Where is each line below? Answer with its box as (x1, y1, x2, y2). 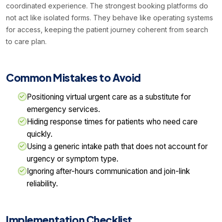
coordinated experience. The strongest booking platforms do (6, 1, 208, 10)
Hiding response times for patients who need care (27, 117, 198, 127)
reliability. (27, 179, 58, 189)
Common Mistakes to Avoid (6, 71, 141, 85)
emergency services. (27, 105, 100, 114)
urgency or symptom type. (27, 154, 118, 164)
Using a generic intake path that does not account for (27, 142, 208, 152)
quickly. (27, 129, 53, 139)
